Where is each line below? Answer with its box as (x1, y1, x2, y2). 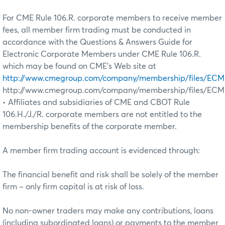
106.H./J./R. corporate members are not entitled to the (3, 110, 202, 119)
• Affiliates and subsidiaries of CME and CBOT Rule (3, 98, 190, 106)
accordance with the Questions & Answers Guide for (3, 38, 192, 46)
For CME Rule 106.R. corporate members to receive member (3, 14, 222, 22)
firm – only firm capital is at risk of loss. (3, 182, 144, 191)
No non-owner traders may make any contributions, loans (3, 206, 213, 215)
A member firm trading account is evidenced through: (3, 146, 200, 155)
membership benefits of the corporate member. (3, 122, 177, 131)
